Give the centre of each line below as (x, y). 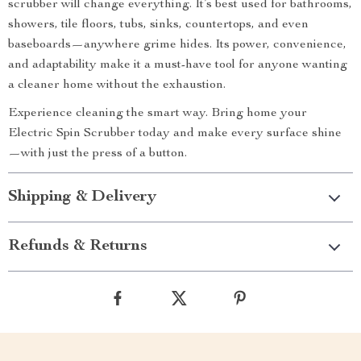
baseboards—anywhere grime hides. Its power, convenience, (177, 45)
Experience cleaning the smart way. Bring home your (158, 114)
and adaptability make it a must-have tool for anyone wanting (178, 65)
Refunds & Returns (78, 247)
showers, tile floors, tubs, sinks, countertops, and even (158, 25)
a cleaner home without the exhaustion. (117, 85)
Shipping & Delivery (82, 197)
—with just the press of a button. (98, 154)
